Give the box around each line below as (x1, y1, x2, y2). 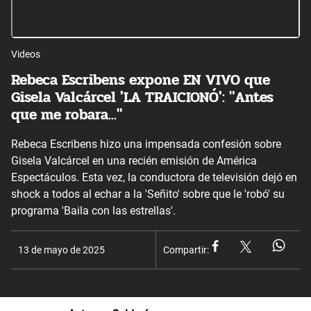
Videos (11, 48, 40, 60)
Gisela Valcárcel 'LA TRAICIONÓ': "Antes (11, 86, 274, 109)
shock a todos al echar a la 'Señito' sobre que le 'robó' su (11, 187, 285, 201)
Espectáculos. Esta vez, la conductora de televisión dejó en (11, 170, 297, 184)
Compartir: (163, 244, 209, 255)
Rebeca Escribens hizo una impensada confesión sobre (11, 137, 281, 151)
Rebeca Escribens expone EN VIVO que (11, 69, 270, 92)
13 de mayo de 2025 (18, 244, 105, 255)
